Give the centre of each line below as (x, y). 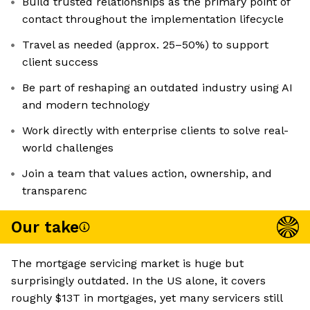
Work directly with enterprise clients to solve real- (155, 131)
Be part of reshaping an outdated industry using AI (157, 88)
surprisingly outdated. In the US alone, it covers (138, 281)
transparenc (55, 191)
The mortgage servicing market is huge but (127, 264)
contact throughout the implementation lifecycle (153, 19)
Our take (45, 227)
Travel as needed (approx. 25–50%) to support (145, 45)
